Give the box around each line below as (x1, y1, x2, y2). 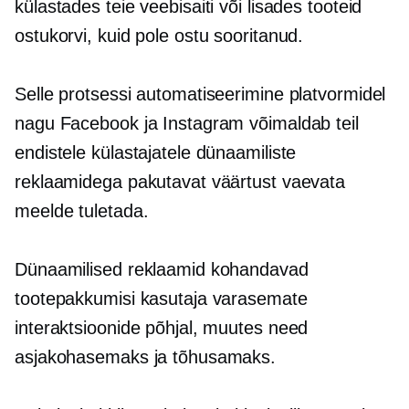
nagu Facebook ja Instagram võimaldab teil (15, 112, 359, 133)
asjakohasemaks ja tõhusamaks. (15, 346, 277, 367)
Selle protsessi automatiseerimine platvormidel (15, 83, 386, 104)
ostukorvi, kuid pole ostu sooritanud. (15, 25, 304, 46)
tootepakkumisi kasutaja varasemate (15, 288, 308, 309)
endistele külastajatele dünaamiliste (15, 142, 297, 163)
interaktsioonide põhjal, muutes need (15, 317, 309, 338)
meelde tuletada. (15, 200, 149, 221)
